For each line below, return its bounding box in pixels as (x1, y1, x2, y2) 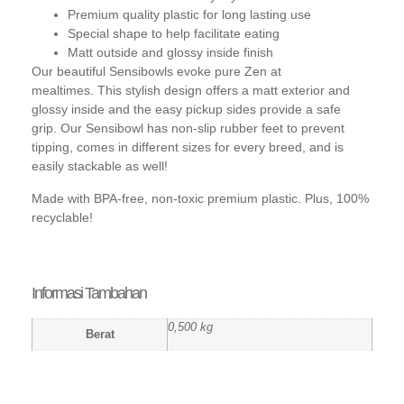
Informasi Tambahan (32, 284, 146, 303)
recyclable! (32, 209, 93, 225)
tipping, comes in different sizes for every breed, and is (32, 140, 344, 155)
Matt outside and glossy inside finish (68, 45, 273, 60)
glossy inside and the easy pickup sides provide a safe (32, 102, 341, 117)
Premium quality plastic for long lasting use (68, 7, 311, 23)
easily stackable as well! (32, 159, 168, 174)
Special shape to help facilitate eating (68, 26, 280, 41)
